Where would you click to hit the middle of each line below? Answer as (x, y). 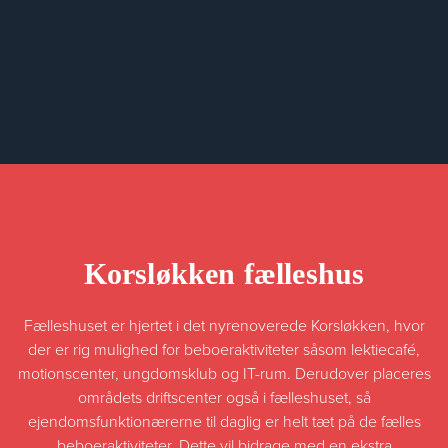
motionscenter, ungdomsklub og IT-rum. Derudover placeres (224, 373)
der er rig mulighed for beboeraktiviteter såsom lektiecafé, (224, 349)
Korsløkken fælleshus (224, 273)
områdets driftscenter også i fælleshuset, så (224, 397)
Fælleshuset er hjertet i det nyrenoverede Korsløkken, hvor (224, 325)
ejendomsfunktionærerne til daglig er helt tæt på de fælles (224, 421)
